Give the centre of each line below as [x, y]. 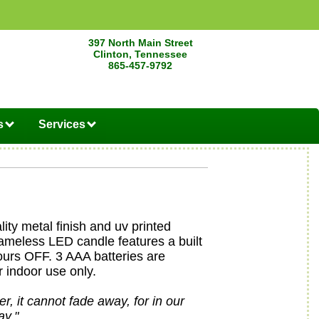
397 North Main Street [140, 43]
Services [63, 124]
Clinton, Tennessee [141, 54]
